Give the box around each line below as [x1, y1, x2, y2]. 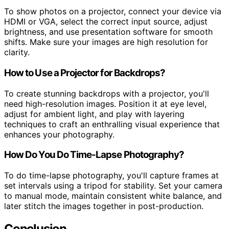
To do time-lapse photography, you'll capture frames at [4, 170, 219, 181]
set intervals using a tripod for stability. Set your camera [4, 180, 222, 191]
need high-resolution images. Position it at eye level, [4, 98, 207, 109]
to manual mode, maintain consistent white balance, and [4, 191, 222, 201]
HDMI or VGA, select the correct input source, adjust [4, 16, 208, 27]
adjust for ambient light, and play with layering [4, 108, 185, 119]
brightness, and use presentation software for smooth [4, 27, 213, 37]
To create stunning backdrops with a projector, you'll [4, 88, 209, 99]
